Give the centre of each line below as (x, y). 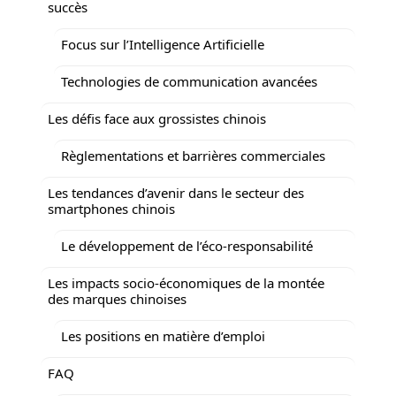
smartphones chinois (111, 208)
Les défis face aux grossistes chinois (157, 118)
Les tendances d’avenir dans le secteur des (176, 192)
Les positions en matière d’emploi (163, 335)
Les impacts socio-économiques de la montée (186, 282)
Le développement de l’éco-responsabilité (187, 245)
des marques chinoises (117, 298)
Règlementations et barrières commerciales (193, 155)
